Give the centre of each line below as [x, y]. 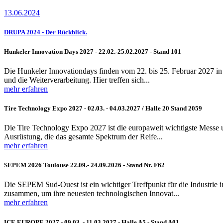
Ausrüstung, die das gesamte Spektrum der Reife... [83, 137]
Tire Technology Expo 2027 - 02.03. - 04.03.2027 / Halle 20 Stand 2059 [103, 108]
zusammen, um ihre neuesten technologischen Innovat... [92, 194]
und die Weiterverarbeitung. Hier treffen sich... [77, 80]
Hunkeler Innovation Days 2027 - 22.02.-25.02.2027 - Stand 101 [93, 51]
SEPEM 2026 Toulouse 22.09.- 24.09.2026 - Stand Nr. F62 [84, 165]
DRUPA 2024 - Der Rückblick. [46, 32]
